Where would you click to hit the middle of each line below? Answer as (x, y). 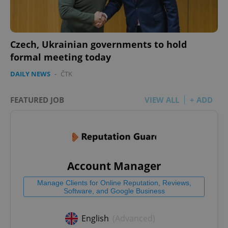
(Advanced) (134, 219)
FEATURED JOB (37, 99)
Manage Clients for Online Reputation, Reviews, (114, 182)
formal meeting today (61, 57)
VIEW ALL (162, 99)
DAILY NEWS (30, 74)
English (95, 219)
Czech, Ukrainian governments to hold (98, 44)
